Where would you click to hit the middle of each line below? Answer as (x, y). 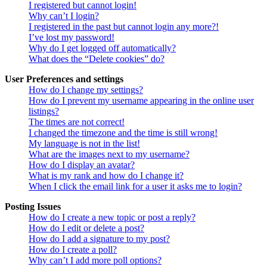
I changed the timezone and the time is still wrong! (123, 132)
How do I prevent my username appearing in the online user (141, 100)
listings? (44, 111)
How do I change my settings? (86, 89)
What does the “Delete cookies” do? (97, 58)
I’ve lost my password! (72, 37)
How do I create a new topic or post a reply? (112, 217)
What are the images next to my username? (109, 154)
